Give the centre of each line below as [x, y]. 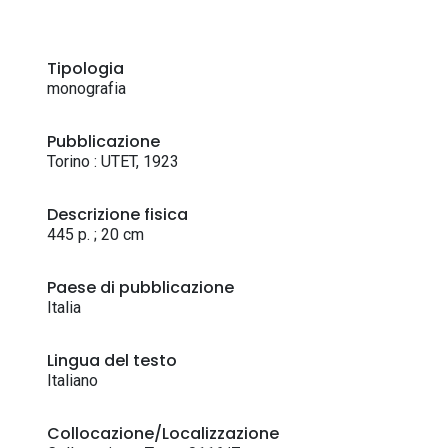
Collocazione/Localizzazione [163, 433]
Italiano [72, 380]
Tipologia [85, 68]
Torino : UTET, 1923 [113, 161]
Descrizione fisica [117, 214]
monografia [86, 88]
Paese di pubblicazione [140, 287]
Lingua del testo [112, 360]
